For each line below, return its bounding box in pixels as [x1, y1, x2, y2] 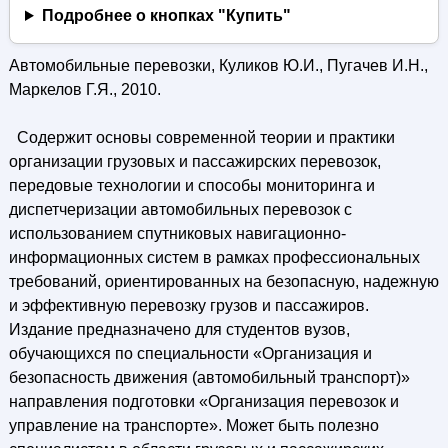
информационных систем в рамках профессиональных [8, 249, 420, 266]
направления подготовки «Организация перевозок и [8, 393, 399, 410]
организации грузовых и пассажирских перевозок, [8, 153, 381, 170]
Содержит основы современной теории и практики [8, 129, 395, 146]
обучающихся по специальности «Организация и [8, 345, 372, 362]
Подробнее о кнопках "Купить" [41, 7, 291, 24]
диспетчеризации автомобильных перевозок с [8, 201, 352, 218]
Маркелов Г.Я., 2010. [8, 81, 161, 98]
